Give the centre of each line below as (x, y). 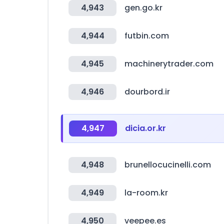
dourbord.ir (147, 92)
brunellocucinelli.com (168, 165)
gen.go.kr (143, 8)
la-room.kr (146, 193)
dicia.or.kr (145, 128)
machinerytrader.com (169, 64)
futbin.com (147, 36)
